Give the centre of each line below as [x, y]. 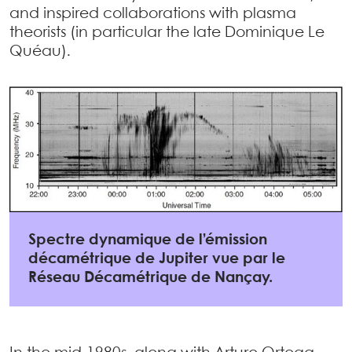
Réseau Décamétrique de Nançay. [150, 278]
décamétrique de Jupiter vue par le [157, 259]
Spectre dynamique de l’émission [148, 240]
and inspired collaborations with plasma [153, 14]
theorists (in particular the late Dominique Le [167, 33]
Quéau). [40, 52]
